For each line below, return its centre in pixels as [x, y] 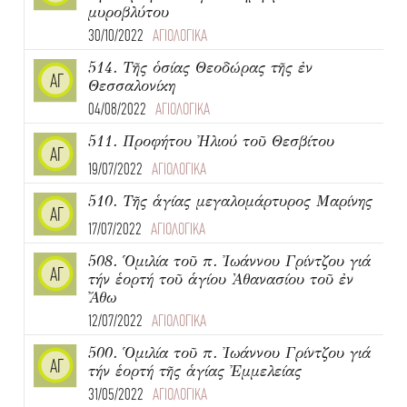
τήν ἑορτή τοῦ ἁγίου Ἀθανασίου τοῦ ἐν [221, 280]
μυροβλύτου [129, 13]
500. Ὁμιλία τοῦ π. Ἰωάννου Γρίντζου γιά [229, 354]
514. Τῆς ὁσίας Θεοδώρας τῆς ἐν [200, 69]
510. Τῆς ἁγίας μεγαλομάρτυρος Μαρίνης [230, 202]
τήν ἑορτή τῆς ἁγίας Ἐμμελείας [195, 372]
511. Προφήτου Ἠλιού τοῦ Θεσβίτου [211, 142]
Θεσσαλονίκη [132, 87]
